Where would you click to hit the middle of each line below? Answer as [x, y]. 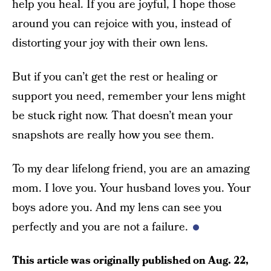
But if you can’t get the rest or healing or [115, 77]
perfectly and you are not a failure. [100, 227]
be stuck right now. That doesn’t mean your [122, 116]
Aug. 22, [228, 260]
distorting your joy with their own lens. [110, 43]
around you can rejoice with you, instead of [122, 24]
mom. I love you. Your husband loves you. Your [132, 188]
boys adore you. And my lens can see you [117, 208]
